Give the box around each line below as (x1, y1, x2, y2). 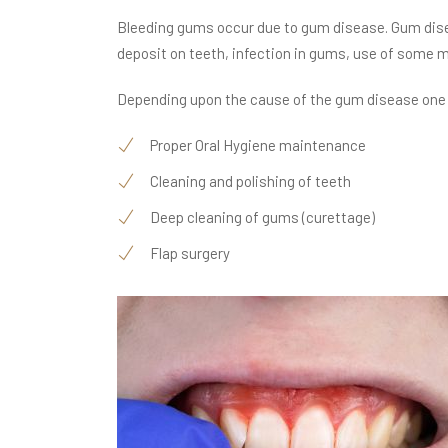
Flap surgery (150, 243, 230, 262)
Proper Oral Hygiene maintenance (150, 135, 366, 154)
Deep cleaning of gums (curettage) (150, 207, 375, 226)
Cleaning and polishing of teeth (150, 171, 351, 190)
